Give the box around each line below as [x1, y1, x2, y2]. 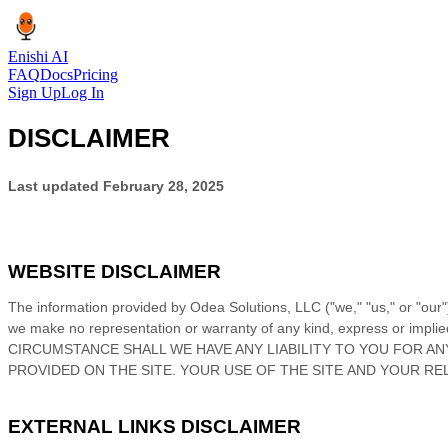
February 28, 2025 [103, 177, 224, 194]
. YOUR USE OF [172, 362, 280, 379]
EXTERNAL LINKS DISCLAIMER [8, 416, 301, 438]
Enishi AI [8, 48, 68, 65]
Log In [61, 84, 104, 101]
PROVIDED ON [8, 362, 109, 379]
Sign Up [8, 84, 61, 101]
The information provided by [8, 299, 190, 316]
